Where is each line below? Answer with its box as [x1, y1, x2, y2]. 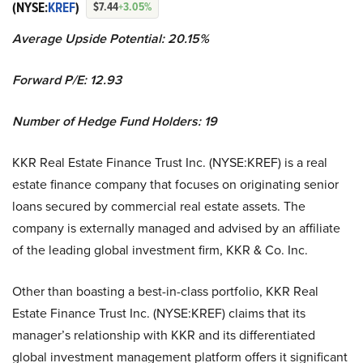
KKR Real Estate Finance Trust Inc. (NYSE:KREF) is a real [12, 153, 327, 172]
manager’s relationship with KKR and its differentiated [12, 326, 315, 344]
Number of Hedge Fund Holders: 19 [12, 112, 217, 131]
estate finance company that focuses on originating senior [12, 175, 339, 194]
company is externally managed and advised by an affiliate [12, 219, 340, 237]
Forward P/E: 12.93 [12, 70, 122, 90]
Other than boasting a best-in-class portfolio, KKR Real [12, 282, 318, 301]
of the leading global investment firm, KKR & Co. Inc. [12, 241, 308, 259]
